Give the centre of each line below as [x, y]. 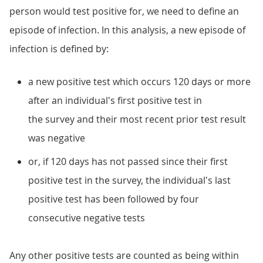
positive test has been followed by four [114, 199]
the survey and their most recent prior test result [137, 119]
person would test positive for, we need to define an [124, 11]
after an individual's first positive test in [115, 100]
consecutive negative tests [87, 218]
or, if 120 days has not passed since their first [128, 161]
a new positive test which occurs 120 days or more [139, 82]
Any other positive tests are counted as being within [124, 255]
